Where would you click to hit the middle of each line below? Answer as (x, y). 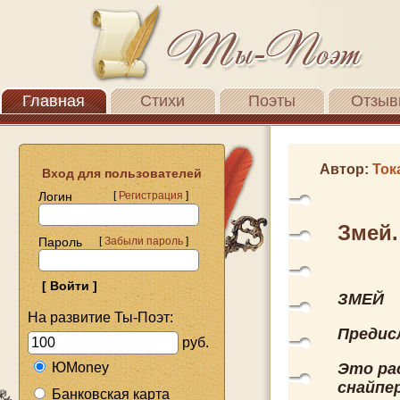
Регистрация (151, 196)
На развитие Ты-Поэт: (100, 317)
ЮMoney (80, 367)
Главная (54, 101)
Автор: (346, 169)
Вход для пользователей (115, 173)
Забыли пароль (144, 241)
